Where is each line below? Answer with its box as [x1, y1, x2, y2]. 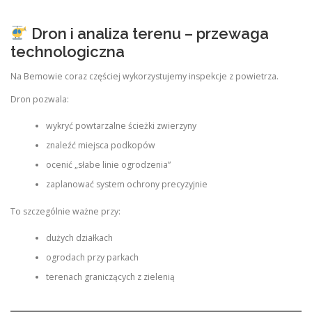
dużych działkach [45, 232, 113, 244]
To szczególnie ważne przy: [10, 205, 120, 217]
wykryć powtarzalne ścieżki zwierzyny [45, 120, 196, 132]
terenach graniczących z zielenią [45, 271, 175, 283]
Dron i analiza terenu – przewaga [27, 24, 269, 42]
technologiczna [10, 42, 125, 61]
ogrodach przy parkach [45, 251, 139, 263]
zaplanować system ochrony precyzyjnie [45, 178, 208, 191]
